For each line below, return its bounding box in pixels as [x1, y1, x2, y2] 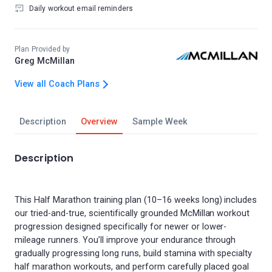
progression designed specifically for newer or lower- [15, 222, 227, 232]
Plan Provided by [15, 45, 70, 53]
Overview [80, 117, 118, 127]
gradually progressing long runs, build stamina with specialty [15, 248, 253, 259]
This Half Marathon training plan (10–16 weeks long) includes [15, 195, 257, 205]
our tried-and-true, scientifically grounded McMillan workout [15, 208, 250, 219]
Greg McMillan [15, 56, 75, 66]
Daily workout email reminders [29, 4, 133, 13]
